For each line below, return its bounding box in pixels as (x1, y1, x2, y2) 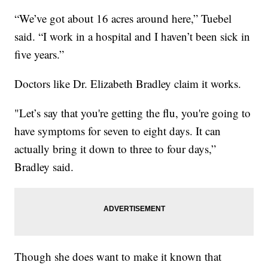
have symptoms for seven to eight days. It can (14, 123, 221, 139)
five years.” (14, 47, 65, 62)
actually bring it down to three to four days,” (14, 141, 217, 157)
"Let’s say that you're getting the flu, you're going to (14, 105, 251, 121)
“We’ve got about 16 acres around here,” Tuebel (14, 11, 232, 26)
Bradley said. (14, 159, 74, 175)
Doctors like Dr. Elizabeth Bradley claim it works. (14, 76, 242, 92)
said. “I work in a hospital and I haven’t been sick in (14, 29, 251, 44)
